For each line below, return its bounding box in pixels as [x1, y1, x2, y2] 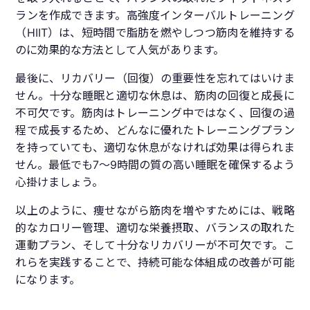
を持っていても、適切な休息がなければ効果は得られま [15, 140, 295, 155]
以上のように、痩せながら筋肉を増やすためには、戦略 [15, 203, 295, 218]
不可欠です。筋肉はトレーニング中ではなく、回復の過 [15, 106, 295, 120]
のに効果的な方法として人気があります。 [15, 43, 225, 57]
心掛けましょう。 [15, 175, 104, 190]
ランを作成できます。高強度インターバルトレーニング [15, 8, 295, 23]
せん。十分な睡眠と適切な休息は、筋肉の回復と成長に [15, 89, 295, 103]
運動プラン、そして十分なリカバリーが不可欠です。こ [15, 238, 295, 253]
